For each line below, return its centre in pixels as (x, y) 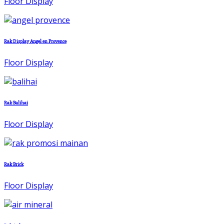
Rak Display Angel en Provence (35, 41)
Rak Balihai (16, 102)
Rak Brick (14, 164)
